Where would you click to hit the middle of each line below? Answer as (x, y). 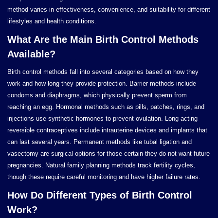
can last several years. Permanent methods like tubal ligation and (100, 142)
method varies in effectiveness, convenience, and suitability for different (109, 9)
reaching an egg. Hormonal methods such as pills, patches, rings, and (106, 107)
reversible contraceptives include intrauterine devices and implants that (107, 130)
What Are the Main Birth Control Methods (103, 39)
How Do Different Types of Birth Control (100, 195)
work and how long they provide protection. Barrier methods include (102, 83)
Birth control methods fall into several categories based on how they (103, 72)
